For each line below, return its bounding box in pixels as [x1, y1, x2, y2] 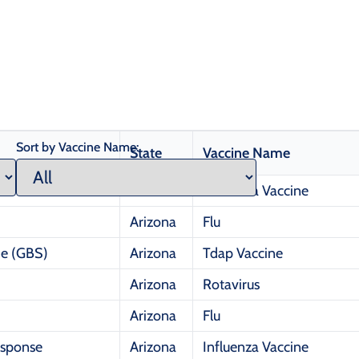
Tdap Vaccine [203, 244, 283, 263]
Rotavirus [203, 276, 260, 294]
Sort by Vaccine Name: [16, 139, 139, 155]
